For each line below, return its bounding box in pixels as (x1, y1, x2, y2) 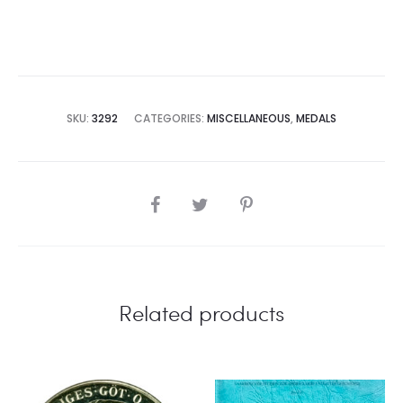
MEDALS (296, 110, 336, 126)
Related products (119, 297, 284, 327)
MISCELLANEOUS (207, 110, 291, 126)
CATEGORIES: (134, 110, 207, 126)
